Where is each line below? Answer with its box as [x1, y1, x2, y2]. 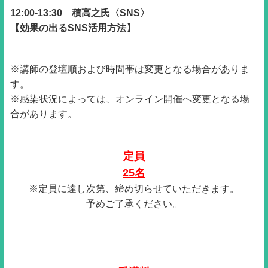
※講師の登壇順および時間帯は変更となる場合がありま [10, 63, 249, 74]
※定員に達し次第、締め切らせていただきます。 [29, 183, 239, 194]
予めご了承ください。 [86, 198, 182, 209]
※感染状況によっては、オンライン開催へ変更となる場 [10, 93, 249, 104]
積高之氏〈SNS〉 [72, 7, 150, 18]
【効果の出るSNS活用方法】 [10, 22, 136, 33]
